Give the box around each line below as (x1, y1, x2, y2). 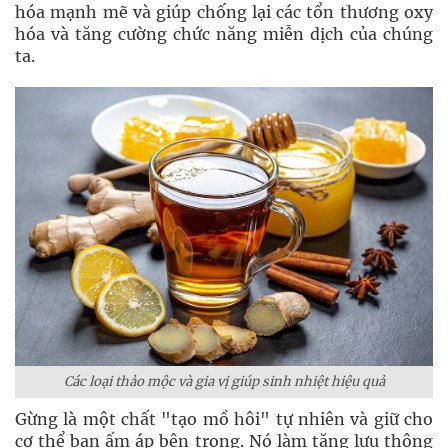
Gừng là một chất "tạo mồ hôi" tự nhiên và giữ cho (15, 409, 433, 429)
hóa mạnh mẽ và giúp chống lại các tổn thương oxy (15, 2, 433, 22)
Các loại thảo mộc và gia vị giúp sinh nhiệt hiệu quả (63, 373, 385, 390)
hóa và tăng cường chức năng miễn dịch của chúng (15, 24, 433, 44)
